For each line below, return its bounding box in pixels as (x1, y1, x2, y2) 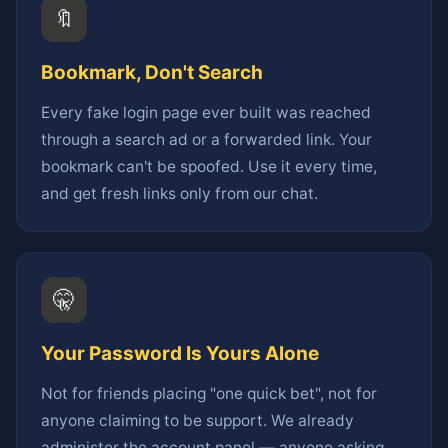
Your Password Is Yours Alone (41, 342, 319, 366)
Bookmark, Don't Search (41, 61, 263, 85)
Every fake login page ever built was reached (41, 103, 371, 123)
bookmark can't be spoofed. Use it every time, (41, 157, 377, 177)
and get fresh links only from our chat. (41, 184, 318, 204)
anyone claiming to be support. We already (41, 411, 354, 431)
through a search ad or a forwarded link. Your (41, 130, 372, 150)
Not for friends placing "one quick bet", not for (41, 384, 377, 404)
